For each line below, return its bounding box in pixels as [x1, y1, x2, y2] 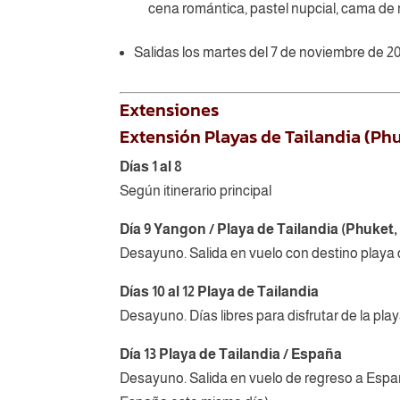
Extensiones [120, 96, 220, 123]
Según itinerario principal [120, 182, 272, 198]
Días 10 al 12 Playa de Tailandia [120, 283, 320, 299]
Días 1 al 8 [120, 158, 183, 174]
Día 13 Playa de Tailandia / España [120, 346, 343, 362]
